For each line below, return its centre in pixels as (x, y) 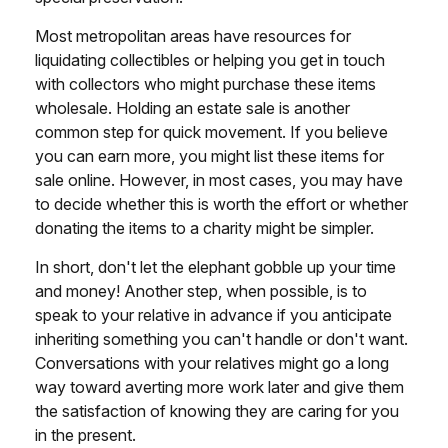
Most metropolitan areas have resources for (193, 35)
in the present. (85, 434)
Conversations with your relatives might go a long (212, 362)
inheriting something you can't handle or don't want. (221, 338)
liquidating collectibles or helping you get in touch (210, 59)
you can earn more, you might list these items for (209, 155)
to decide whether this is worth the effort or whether (221, 203)
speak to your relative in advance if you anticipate (213, 314)
